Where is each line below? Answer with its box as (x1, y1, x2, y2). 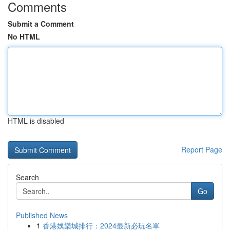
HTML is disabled (8, 116, 64, 126)
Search (16, 172, 39, 182)
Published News (16, 210, 68, 220)
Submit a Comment (8, 18, 74, 29)
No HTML (8, 31, 40, 42)
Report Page (181, 144, 222, 155)
